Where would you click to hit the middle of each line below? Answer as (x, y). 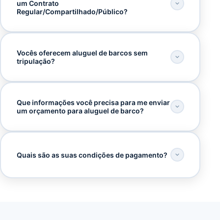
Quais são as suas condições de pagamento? (92, 155)
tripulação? (36, 61)
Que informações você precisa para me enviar (93, 103)
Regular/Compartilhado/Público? (72, 12)
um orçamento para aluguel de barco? (80, 111)
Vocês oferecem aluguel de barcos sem (82, 53)
